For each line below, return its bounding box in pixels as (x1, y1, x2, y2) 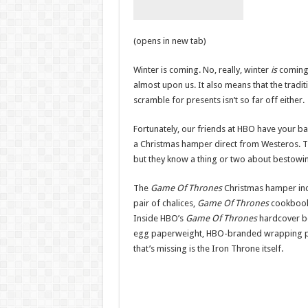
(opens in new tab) (133, 36, 206, 47)
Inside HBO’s (133, 213, 186, 224)
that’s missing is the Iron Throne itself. (133, 243, 283, 254)
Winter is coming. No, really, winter (133, 65, 271, 76)
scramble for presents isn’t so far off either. (133, 95, 305, 106)
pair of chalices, (133, 198, 197, 209)
